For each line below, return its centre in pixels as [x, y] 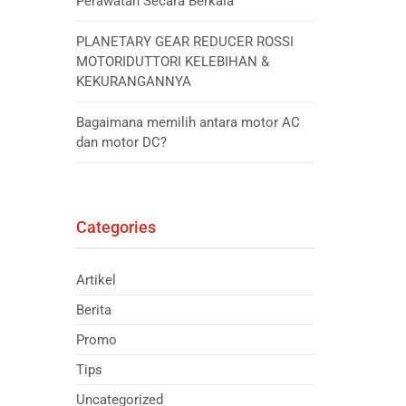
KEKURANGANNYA [133, 82]
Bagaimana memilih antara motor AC [188, 122]
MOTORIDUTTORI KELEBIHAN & [172, 62]
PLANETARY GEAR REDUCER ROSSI [184, 42]
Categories [116, 227]
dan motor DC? [121, 142]
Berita [93, 310]
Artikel [96, 280]
